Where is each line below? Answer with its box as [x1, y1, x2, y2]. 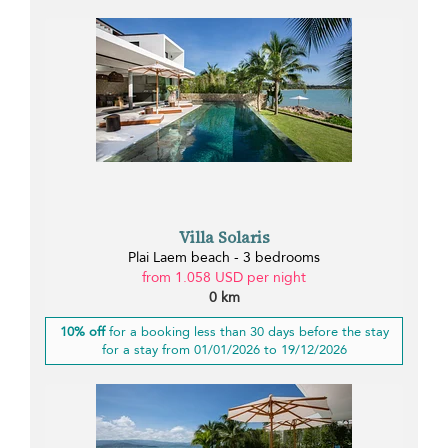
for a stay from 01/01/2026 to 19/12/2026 [101, 340, 347, 359]
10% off [59, 322, 105, 341]
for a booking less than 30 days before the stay [104, 322, 389, 341]
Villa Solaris [178, 225, 270, 248]
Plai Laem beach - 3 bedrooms [128, 247, 320, 267]
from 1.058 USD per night [142, 267, 306, 287]
